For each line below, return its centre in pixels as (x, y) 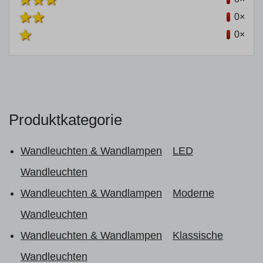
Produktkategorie (65, 120)
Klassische (198, 235)
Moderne (193, 193)
